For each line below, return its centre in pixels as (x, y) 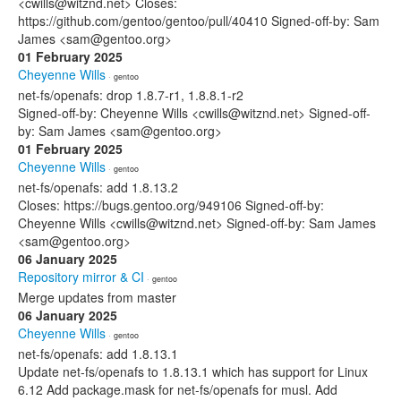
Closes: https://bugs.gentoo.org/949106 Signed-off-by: (171, 205)
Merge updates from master (97, 297)
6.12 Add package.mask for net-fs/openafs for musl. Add (178, 389)
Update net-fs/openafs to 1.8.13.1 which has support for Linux (193, 371)
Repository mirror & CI (81, 277)
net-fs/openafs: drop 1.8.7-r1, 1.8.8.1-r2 (131, 95)
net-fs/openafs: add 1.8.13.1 (98, 354)
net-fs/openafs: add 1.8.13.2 (98, 187)
